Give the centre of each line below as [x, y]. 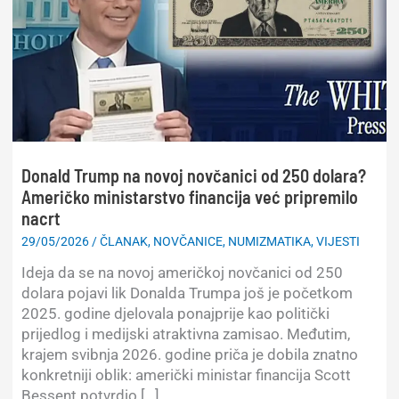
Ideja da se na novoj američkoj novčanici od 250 [183, 272]
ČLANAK [124, 241]
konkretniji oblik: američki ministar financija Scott [187, 375]
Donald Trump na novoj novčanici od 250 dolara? [194, 175]
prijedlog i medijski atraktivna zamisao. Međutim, [186, 334]
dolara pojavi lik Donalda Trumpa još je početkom [187, 293]
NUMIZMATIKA [270, 241]
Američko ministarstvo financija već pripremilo [190, 196]
